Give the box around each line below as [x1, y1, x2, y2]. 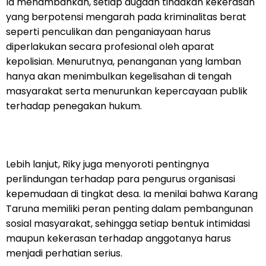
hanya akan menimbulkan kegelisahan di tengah [6, 69, 232, 83]
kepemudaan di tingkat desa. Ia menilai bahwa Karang [6, 186, 258, 201]
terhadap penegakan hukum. [6, 99, 142, 113]
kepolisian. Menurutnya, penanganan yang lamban [6, 54, 241, 68]
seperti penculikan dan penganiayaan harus [6, 24, 211, 39]
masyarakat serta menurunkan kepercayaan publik [6, 84, 248, 98]
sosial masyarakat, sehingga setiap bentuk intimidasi [6, 216, 250, 230]
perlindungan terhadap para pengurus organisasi [6, 172, 235, 186]
